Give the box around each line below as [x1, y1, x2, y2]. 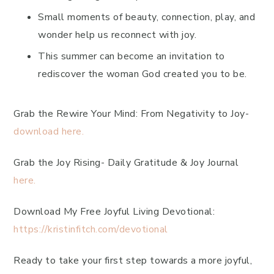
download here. [13, 125, 84, 138]
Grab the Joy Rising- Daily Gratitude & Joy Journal [13, 156, 239, 169]
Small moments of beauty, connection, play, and [38, 10, 255, 24]
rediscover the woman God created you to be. [38, 67, 247, 81]
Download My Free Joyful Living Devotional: [13, 205, 215, 218]
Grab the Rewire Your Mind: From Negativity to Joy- [13, 107, 249, 120]
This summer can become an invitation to [38, 50, 225, 63]
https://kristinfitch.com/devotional [13, 223, 168, 236]
